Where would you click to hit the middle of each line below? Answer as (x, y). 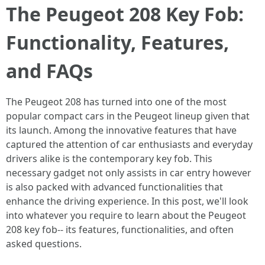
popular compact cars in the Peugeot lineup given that (128, 116)
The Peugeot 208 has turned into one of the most (116, 102)
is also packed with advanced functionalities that (114, 187)
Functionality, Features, (117, 42)
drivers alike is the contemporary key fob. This (109, 159)
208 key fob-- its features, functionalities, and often (120, 230)
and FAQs (49, 71)
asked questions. (44, 244)
